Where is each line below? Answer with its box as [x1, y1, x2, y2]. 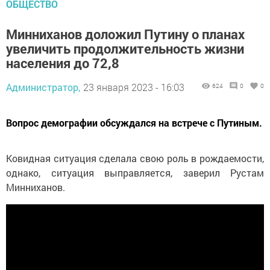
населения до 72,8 [6, 54, 119, 72]
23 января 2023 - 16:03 [83, 80, 184, 93]
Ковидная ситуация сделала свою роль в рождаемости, [6, 151, 264, 165]
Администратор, [6, 80, 80, 93]
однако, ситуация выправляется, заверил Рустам [6, 166, 264, 179]
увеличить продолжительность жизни [6, 39, 244, 57]
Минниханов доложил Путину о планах [6, 25, 245, 43]
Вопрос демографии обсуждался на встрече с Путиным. [6, 116, 262, 129]
